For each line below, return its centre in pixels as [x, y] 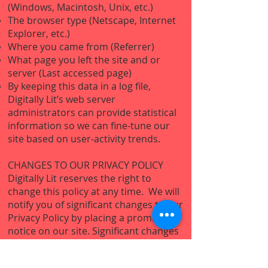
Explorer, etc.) [39, 33]
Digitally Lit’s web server [62, 99]
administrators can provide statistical [92, 112]
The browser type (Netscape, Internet [92, 20]
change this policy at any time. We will [94, 191]
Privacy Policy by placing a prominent [92, 218]
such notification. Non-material [78, 257]
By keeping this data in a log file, [79, 86]
